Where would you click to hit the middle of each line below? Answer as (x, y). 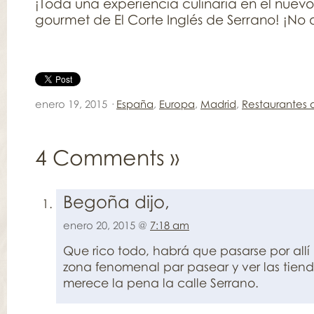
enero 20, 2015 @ (107, 225)
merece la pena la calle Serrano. (161, 282)
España (135, 104)
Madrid (218, 104)
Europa (177, 104)
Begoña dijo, (116, 201)
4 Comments (103, 157)
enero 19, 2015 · (76, 104)
